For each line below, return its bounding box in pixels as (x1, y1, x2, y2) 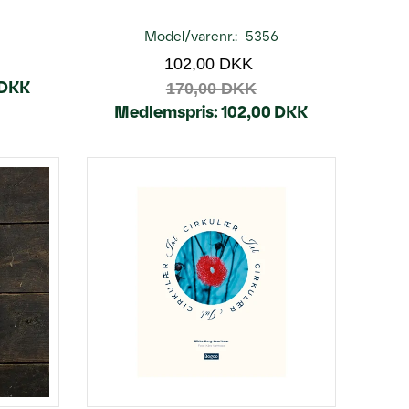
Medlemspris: (114, 102, 219, 122)
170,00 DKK (165, 79, 257, 98)
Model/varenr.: (143, 28, 241, 45)
